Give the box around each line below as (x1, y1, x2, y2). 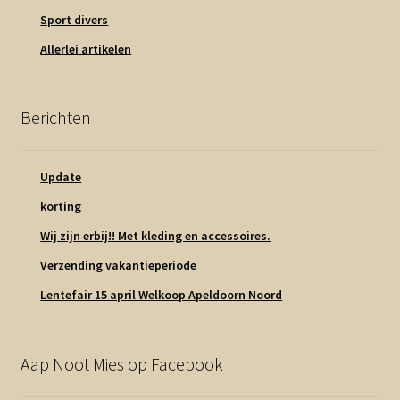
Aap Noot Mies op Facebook (20, 352, 222, 375)
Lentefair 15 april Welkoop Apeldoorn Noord (40, 287, 283, 304)
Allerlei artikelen (40, 40, 132, 57)
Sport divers (40, 11, 109, 28)
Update (40, 169, 82, 186)
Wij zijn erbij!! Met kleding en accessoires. (40, 228, 271, 245)
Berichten (20, 106, 91, 129)
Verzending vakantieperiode (40, 257, 197, 274)
